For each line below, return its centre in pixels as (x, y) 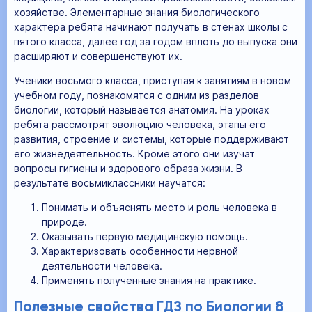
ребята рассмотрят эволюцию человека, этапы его (140, 125)
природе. (64, 222)
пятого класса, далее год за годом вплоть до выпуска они (156, 42)
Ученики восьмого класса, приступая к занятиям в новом (153, 81)
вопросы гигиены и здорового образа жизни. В (128, 169)
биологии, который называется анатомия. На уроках (142, 110)
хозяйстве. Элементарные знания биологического (137, 13)
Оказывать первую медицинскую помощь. (145, 237)
